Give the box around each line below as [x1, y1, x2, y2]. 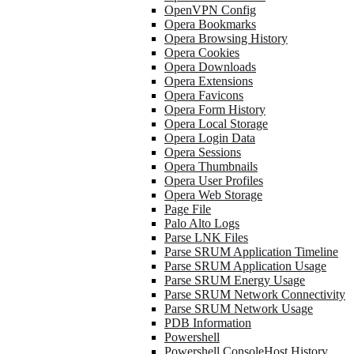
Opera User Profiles [164, 174, 263, 187]
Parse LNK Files [164, 231, 248, 244]
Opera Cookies [164, 46, 239, 59]
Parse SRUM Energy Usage [164, 273, 305, 287]
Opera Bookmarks [164, 17, 256, 31]
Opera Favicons [164, 88, 243, 102]
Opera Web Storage [164, 188, 262, 201]
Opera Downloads [164, 60, 256, 73]
